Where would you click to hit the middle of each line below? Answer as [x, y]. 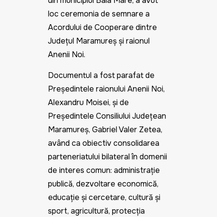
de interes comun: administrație [104, 170]
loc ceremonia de [80, 14]
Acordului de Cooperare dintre [102, 27]
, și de [119, 102]
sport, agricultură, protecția [96, 211]
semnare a [131, 14]
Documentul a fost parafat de [101, 75]
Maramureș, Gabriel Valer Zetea [104, 130]
